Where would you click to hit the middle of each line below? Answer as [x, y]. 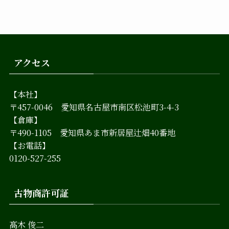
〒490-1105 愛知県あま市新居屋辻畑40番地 [92, 132]
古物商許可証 [41, 192]
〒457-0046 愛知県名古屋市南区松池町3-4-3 [94, 107]
